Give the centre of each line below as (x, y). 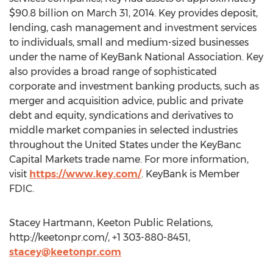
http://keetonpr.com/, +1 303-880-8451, (100, 237)
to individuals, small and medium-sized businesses (129, 42)
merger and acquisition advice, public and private (126, 101)
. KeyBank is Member (190, 174)
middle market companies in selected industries (123, 130)
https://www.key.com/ (85, 174)
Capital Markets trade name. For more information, (129, 159)
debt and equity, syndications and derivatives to (121, 115)
